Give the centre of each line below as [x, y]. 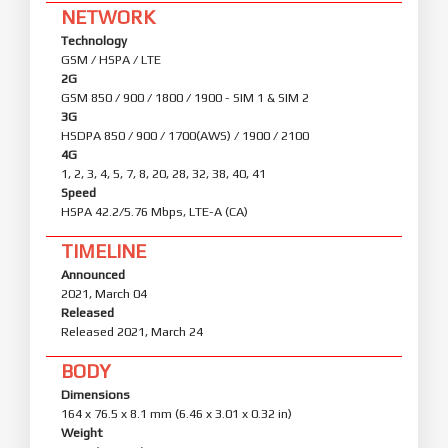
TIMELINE [103, 250]
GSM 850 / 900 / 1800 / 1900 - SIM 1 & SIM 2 [185, 97]
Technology [94, 40]
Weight [81, 432]
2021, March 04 [104, 293]
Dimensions [95, 394]
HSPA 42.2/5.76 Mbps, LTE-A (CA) [154, 211]
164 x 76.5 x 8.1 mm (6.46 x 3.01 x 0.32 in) [176, 413]
